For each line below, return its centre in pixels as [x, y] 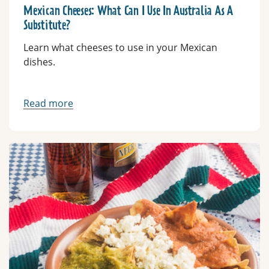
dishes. [39, 62]
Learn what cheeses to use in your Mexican [120, 47]
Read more [48, 103]
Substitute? [47, 26]
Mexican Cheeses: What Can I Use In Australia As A [128, 11]
